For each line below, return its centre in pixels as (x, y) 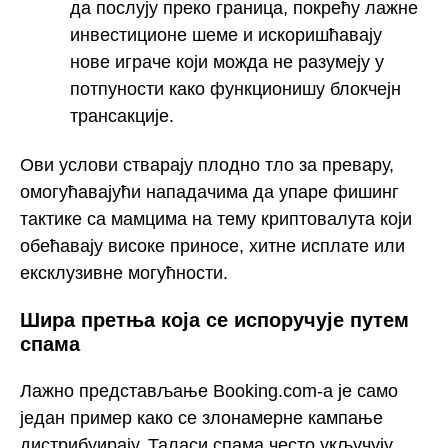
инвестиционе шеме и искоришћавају (226, 34)
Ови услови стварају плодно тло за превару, (207, 164)
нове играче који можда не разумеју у (227, 61)
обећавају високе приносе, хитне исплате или (212, 245)
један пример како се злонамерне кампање (201, 417)
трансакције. (122, 115)
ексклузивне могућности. (124, 272)
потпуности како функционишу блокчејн (235, 88)
